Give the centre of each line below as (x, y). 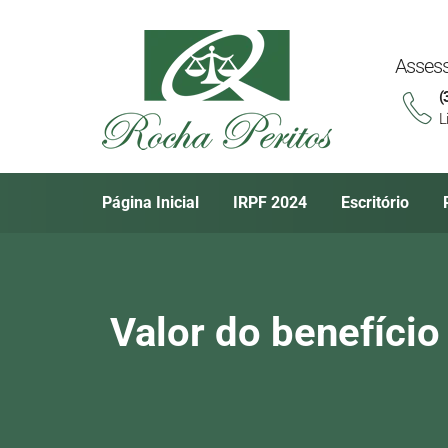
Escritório (375, 202)
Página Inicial (150, 202)
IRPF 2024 (270, 202)
